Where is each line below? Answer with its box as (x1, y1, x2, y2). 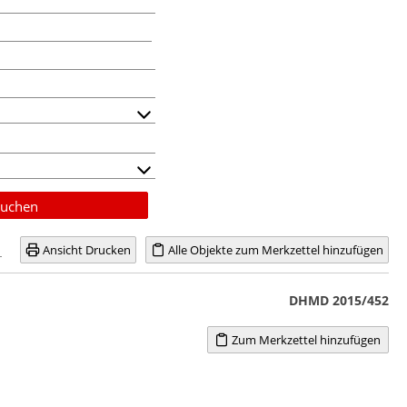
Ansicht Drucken (40, 241, 131, 258)
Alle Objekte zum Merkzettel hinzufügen (165, 241, 383, 258)
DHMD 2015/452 (288, 291, 389, 309)
